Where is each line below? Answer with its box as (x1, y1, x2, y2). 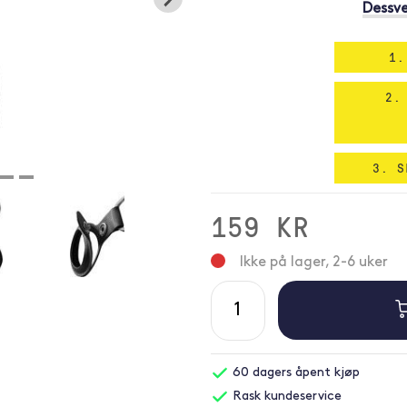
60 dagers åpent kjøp (228, 366, 360, 380)
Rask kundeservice (228, 390, 342, 403)
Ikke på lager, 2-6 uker (239, 255, 388, 270)
